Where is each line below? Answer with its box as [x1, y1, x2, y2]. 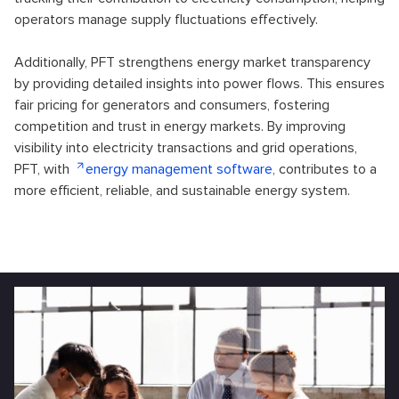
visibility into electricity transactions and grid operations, [14, 139, 357, 157]
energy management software [85, 160, 273, 178]
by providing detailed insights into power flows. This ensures [14, 75, 385, 93]
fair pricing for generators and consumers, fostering [14, 96, 330, 114]
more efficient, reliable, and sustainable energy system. [14, 182, 350, 199]
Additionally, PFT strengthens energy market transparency [14, 53, 370, 71]
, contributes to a [273, 160, 377, 178]
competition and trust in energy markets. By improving [14, 118, 346, 135]
